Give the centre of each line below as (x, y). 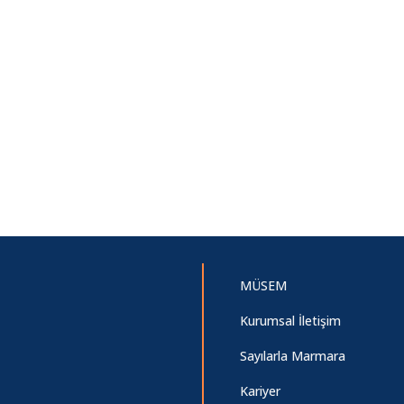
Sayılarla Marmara (293, 356)
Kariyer (260, 391)
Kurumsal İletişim (290, 321)
